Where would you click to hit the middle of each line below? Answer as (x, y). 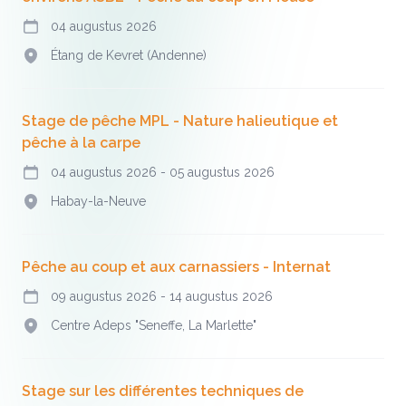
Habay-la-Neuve (98, 201)
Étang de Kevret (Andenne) (129, 55)
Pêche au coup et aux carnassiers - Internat (176, 267)
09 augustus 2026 (106, 296)
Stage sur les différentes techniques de (163, 391)
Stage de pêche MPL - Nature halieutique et (180, 121)
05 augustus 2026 (222, 172)
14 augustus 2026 (221, 296)
